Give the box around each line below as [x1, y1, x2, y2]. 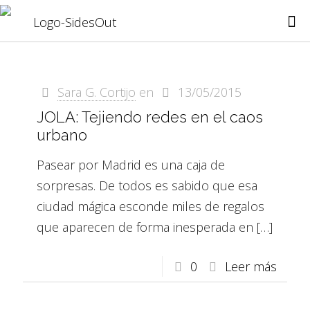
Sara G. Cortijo [57, 84, 136, 100]
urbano [37, 126, 87, 144]
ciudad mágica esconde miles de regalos [37, 198, 264, 215]
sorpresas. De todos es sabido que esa [37, 177, 257, 194]
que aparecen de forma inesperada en [37, 219, 253, 235]
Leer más [225, 258, 277, 275]
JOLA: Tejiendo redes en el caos [37, 108, 263, 126]
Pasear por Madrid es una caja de [37, 156, 225, 173]
